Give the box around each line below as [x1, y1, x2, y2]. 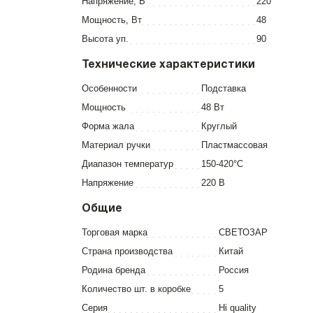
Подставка [201, 83, 246, 94]
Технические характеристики [82, 60, 255, 70]
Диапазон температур [82, 159, 173, 169]
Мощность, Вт [82, 15, 142, 25]
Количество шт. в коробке [82, 284, 191, 294]
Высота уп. [82, 34, 129, 44]
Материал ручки [82, 140, 150, 150]
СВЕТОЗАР [219, 227, 268, 238]
